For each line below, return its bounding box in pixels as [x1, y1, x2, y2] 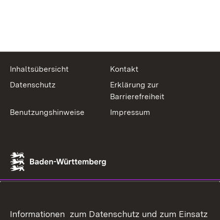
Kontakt [110, 64, 138, 74]
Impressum [110, 108, 150, 117]
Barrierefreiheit [110, 92, 165, 101]
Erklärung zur [110, 80, 159, 89]
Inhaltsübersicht [10, 64, 69, 74]
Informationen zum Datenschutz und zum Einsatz [10, 209, 208, 219]
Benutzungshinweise [10, 108, 84, 117]
